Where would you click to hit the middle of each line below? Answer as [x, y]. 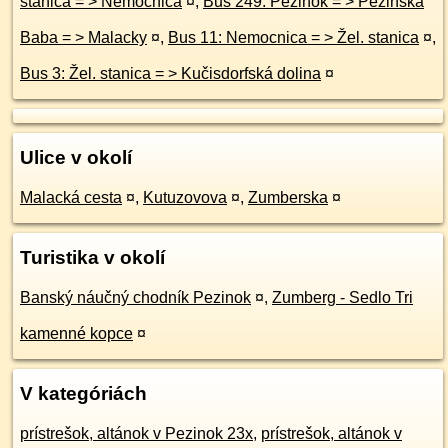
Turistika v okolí [92, 257]
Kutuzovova [185, 197]
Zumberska [288, 197]
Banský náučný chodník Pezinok [135, 297]
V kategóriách [83, 393]
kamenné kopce [76, 333]
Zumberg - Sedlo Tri [342, 297]
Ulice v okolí [76, 157]
